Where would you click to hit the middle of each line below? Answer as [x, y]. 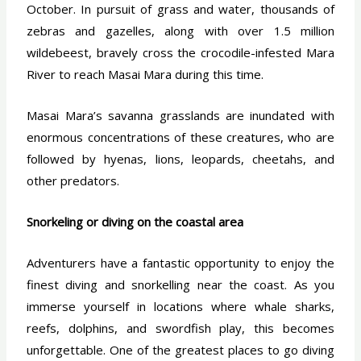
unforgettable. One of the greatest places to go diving [180, 349]
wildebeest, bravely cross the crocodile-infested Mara [180, 52]
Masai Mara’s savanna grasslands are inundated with [180, 115]
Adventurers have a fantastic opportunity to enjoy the [180, 262]
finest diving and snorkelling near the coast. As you [180, 284]
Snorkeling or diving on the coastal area [135, 221]
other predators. [73, 180]
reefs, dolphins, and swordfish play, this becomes [180, 328]
